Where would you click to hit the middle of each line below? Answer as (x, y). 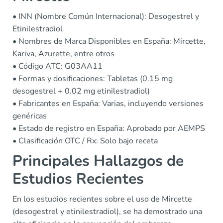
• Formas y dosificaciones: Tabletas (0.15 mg (93, 79)
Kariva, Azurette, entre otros (63, 54)
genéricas (30, 116)
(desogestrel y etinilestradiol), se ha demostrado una (107, 212)
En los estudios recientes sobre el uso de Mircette (102, 199)
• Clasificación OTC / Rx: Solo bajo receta (85, 141)
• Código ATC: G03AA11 (57, 66)
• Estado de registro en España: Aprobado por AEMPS (109, 128)
